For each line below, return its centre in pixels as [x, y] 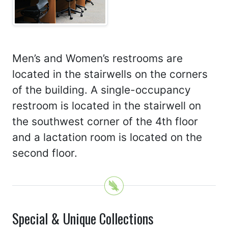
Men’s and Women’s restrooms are [97, 59]
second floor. [45, 153]
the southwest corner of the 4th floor [105, 122]
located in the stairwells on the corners [110, 74]
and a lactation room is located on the [107, 137]
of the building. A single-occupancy [102, 90]
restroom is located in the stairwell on [107, 106]
